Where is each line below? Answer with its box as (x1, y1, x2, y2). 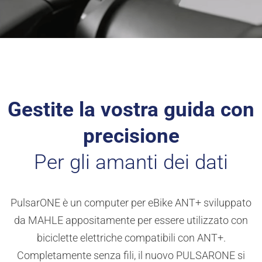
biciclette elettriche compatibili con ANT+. (36, 232, 226, 244)
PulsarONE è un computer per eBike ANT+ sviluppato (11, 196, 251, 209)
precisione (82, 124, 180, 148)
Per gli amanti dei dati (34, 150, 228, 174)
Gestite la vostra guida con (8, 98, 254, 122)
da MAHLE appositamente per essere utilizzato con (14, 214, 248, 226)
